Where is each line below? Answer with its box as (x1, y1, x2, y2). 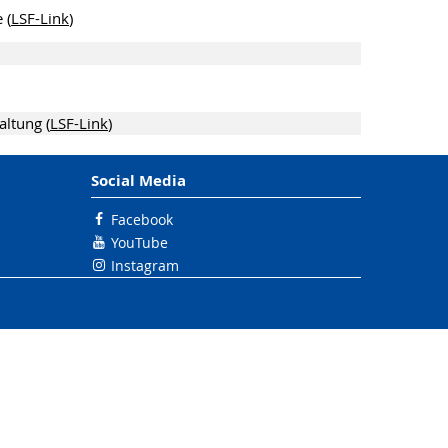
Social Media (91, 169, 186, 191)
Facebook (111, 209, 173, 229)
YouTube (111, 232, 168, 252)
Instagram (111, 255, 179, 275)
